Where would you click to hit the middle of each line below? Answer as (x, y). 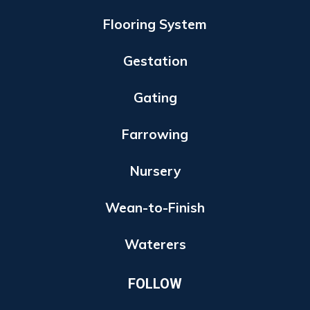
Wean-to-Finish (155, 207)
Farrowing (155, 134)
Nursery (155, 171)
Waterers (155, 244)
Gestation (155, 61)
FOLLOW (155, 283)
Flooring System (155, 24)
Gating (155, 97)
